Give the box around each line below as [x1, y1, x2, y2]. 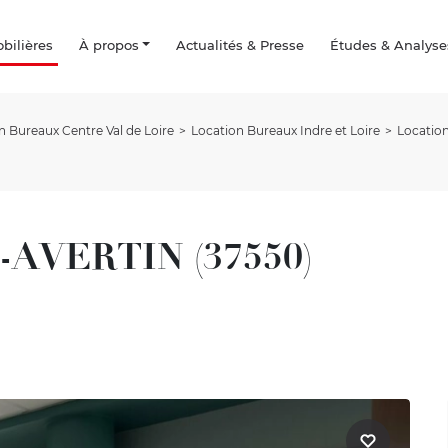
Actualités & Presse [176, 36, 305, 53]
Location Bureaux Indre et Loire [191, 122, 380, 138]
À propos [78, 36, 139, 53]
